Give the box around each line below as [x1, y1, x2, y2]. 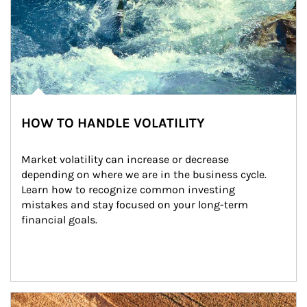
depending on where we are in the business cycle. [21, 168, 269, 181]
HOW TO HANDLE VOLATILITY [21, 115, 205, 131]
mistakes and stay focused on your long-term [21, 198, 251, 211]
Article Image [10, 293, 75, 306]
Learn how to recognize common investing [21, 183, 238, 196]
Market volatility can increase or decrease [21, 153, 232, 166]
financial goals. [21, 213, 97, 226]
